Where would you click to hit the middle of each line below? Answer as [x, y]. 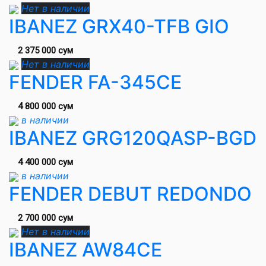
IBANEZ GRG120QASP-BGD [133, 138]
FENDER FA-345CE [95, 82]
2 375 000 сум [45, 50]
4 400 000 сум [45, 162]
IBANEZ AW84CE [85, 250]
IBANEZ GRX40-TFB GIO [119, 26]
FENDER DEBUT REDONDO [130, 194]
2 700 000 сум [45, 218]
